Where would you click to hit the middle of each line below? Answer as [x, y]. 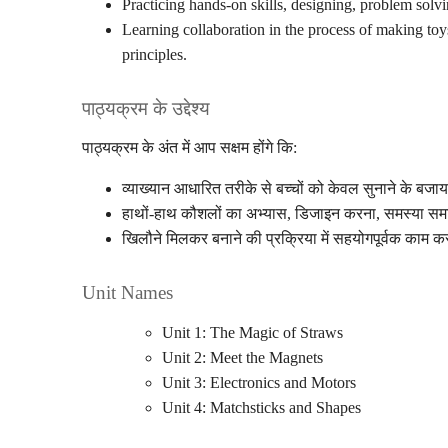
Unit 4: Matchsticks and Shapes [261, 407]
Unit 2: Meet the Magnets [242, 357]
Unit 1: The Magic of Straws [252, 332]
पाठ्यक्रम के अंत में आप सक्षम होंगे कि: [189, 147]
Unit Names [127, 292]
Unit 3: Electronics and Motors [259, 382]
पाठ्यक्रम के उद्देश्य [146, 108]
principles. [154, 54]
